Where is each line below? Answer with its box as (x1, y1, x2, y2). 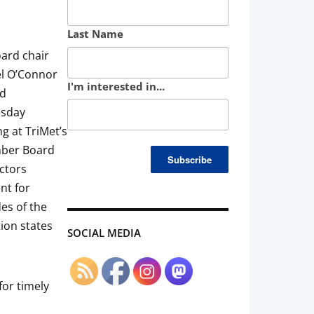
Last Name (67, 27, 123, 41)
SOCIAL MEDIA (67, 225, 141, 240)
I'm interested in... (67, 78, 165, 93)
